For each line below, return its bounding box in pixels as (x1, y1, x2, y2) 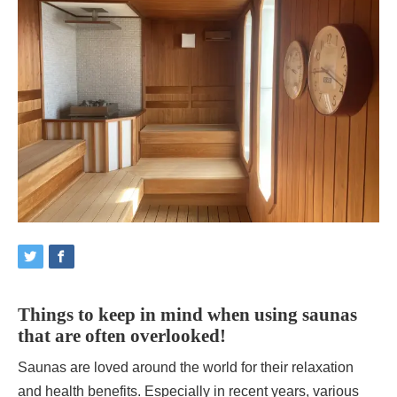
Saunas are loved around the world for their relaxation (18, 359, 354, 375)
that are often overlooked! (18, 324, 226, 346)
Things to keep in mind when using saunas (18, 303, 357, 324)
